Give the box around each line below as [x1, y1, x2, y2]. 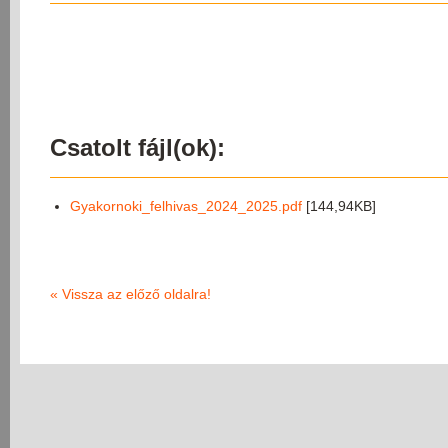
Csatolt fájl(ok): [50, 134, 225, 161]
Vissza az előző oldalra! [62, 286, 211, 302]
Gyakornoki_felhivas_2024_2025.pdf [70, 198, 302, 214]
